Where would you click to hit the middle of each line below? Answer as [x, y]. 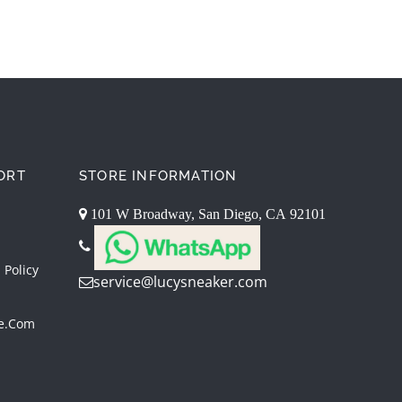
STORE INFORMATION [158, 176]
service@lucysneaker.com [180, 282]
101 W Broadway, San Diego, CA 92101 [206, 214]
